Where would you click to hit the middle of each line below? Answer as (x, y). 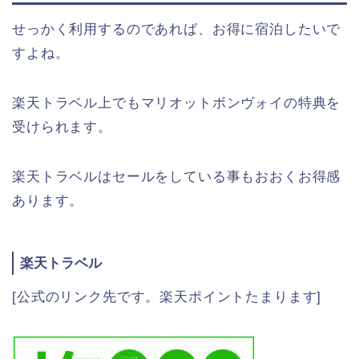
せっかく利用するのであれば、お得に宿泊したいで (177, 29)
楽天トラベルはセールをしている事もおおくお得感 (177, 176)
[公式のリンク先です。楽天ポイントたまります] (167, 296)
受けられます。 (62, 127)
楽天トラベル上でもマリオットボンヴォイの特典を (177, 103)
